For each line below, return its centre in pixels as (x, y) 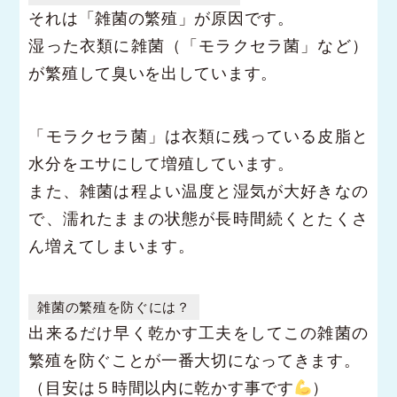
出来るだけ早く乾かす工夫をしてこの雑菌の (198, 332)
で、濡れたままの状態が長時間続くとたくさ (198, 218)
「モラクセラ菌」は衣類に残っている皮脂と (198, 136)
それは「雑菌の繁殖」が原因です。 (161, 18)
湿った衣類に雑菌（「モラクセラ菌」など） (198, 45)
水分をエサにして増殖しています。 (161, 163)
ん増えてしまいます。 (112, 245)
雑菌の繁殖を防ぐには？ (114, 307)
